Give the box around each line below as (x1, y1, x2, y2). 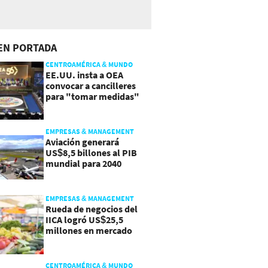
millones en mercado (45, 224, 132, 236)
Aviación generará (45, 135, 119, 148)
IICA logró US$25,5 (45, 213, 123, 226)
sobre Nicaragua (45, 101, 112, 113)
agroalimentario (45, 234, 113, 247)
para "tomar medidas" (45, 90, 139, 102)
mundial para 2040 (45, 157, 121, 169)
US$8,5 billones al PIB (45, 146, 137, 159)
